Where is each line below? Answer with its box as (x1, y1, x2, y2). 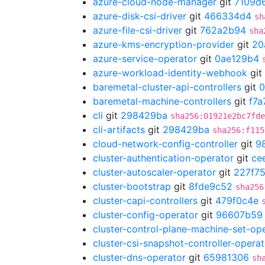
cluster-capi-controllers (93, 195, 198, 206)
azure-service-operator (93, 53, 197, 64)
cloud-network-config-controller (93, 138, 238, 150)
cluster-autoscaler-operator (93, 166, 216, 178)
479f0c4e (215, 195, 258, 206)
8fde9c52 (189, 180, 232, 192)
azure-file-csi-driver (93, 24, 182, 36)
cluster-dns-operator (93, 251, 186, 263)
